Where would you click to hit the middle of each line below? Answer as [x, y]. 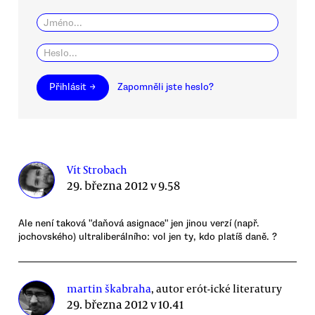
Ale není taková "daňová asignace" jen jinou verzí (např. [139, 223]
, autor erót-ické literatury [217, 288]
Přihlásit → [73, 87]
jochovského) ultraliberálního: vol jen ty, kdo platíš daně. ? [148, 236]
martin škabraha [109, 288]
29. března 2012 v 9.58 [124, 185]
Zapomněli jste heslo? [166, 87]
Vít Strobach [97, 169]
